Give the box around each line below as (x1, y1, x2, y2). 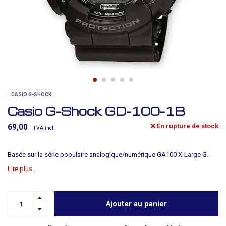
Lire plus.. (8, 165, 35, 173)
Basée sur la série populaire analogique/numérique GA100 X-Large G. (8, 151, 208, 158)
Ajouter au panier (105, 200, 167, 208)
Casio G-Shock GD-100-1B (8, 104, 185, 118)
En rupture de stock (155, 122, 218, 130)
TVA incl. (33, 125, 55, 131)
